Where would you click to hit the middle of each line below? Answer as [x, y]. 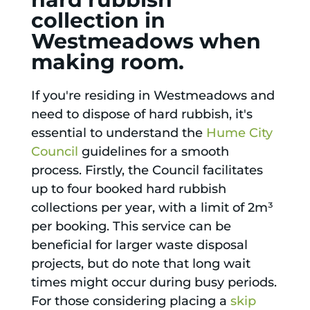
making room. [107, 62]
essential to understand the [118, 133]
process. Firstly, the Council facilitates [147, 171]
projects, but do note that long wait [140, 264]
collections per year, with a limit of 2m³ [152, 208]
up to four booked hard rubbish [128, 189]
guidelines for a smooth [153, 152]
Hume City [239, 133]
